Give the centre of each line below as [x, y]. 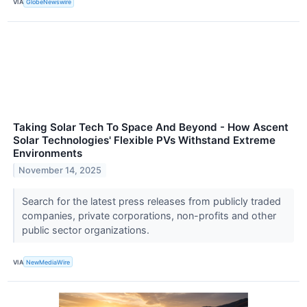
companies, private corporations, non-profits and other [149, 216]
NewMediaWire [48, 262]
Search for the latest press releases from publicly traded [151, 201]
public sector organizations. [87, 230]
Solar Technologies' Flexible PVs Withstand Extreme [144, 140]
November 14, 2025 [60, 170]
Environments [48, 153]
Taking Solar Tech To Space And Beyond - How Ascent [151, 127]
